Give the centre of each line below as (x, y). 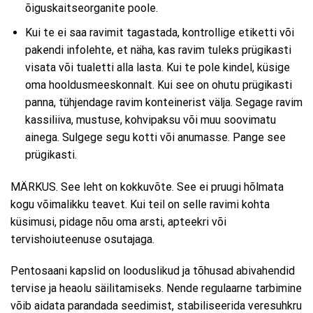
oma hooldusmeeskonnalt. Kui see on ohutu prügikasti (158, 85)
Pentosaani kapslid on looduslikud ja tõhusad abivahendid (153, 271)
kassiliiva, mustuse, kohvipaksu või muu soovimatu (150, 119)
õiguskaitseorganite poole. (91, 8)
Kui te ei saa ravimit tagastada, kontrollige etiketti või (159, 32)
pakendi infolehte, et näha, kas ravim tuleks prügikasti (158, 50)
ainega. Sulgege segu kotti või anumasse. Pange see (155, 137)
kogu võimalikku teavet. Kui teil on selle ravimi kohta (140, 204)
